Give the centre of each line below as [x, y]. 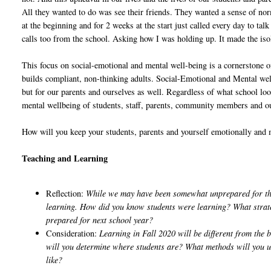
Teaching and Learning [65, 158]
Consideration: [73, 233]
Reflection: [66, 194]
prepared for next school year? [101, 220]
